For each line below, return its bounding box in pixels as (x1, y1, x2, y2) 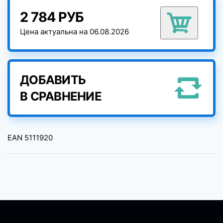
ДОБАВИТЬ (20, 73, 86, 88)
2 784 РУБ (20, 9, 84, 26)
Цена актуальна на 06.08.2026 (20, 27, 129, 37)
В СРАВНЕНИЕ (20, 89, 102, 104)
